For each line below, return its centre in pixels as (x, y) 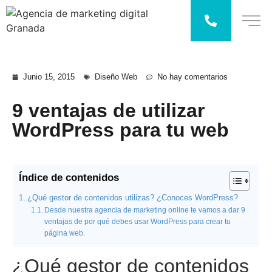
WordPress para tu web (121, 130)
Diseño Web (116, 77)
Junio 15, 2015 (49, 77)
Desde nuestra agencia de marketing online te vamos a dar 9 (145, 210)
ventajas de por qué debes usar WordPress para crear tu (138, 222)
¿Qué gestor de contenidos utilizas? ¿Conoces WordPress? (132, 198)
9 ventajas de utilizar (108, 110)
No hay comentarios (192, 77)
